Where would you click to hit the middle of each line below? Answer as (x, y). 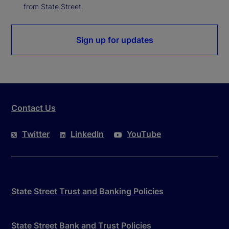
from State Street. (53, 6)
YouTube (144, 134)
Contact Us (33, 108)
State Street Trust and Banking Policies (87, 191)
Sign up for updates (114, 40)
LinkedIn (87, 134)
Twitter (36, 134)
